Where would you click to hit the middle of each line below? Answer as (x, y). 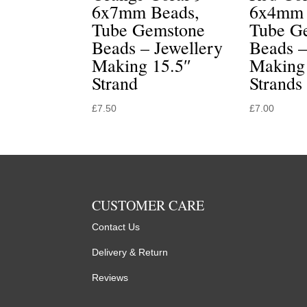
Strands (276, 83)
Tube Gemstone (149, 29)
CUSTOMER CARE (148, 205)
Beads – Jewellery (158, 47)
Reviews (110, 278)
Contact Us (116, 227)
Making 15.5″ (142, 65)
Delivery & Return (130, 252)
